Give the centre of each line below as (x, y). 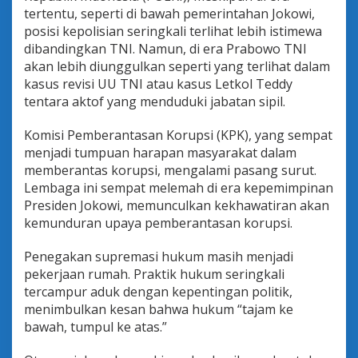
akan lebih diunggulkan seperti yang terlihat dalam (177, 66)
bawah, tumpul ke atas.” (95, 326)
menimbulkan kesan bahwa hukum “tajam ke (159, 309)
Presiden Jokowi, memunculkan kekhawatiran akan (177, 205)
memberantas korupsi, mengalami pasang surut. (170, 170)
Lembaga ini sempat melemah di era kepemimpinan (179, 187)
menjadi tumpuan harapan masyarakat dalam (160, 152)
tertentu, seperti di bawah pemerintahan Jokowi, (169, 13)
